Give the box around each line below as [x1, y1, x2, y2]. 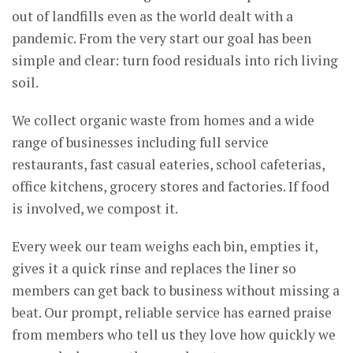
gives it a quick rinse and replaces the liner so [12, 258, 296, 277]
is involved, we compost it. [12, 199, 178, 217]
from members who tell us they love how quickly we [12, 325, 336, 344]
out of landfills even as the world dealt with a [12, 6, 293, 25]
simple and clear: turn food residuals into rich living [12, 50, 338, 69]
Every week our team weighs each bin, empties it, [12, 236, 318, 255]
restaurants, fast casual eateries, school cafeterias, [12, 154, 325, 173]
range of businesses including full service [12, 132, 269, 151]
